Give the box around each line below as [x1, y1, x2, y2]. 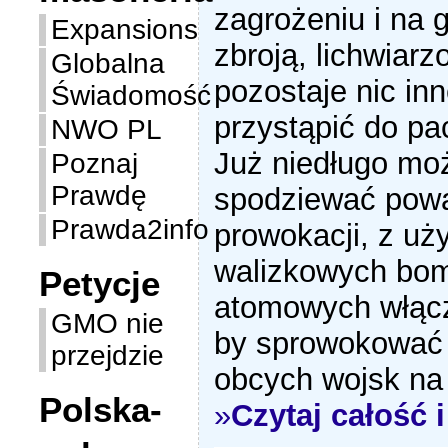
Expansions [51, 14, 199, 45]
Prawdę [51, 180, 148, 211]
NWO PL [51, 114, 163, 145]
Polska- [39, 390, 163, 429]
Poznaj [51, 148, 139, 179]
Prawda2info [51, 214, 210, 245]
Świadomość [51, 80, 212, 111]
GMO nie [51, 308, 165, 339]
